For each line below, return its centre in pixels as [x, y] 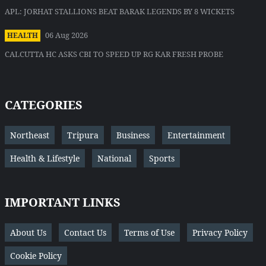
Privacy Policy [220, 233]
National [114, 159]
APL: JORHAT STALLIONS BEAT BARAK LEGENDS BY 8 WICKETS [120, 12]
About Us [28, 233]
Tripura [83, 135]
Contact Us [85, 233]
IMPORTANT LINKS [63, 202]
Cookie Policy [36, 256]
